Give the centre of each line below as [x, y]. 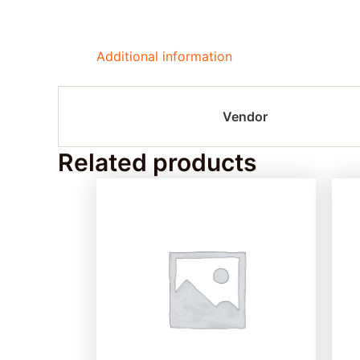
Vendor [245, 117]
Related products [157, 162]
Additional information [164, 56]
